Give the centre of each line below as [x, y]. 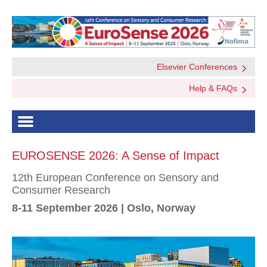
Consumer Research [61, 190]
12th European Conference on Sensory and [115, 178]
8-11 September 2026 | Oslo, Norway [104, 208]
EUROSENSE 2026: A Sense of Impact [116, 156]
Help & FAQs [213, 89]
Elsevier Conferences [197, 67]
